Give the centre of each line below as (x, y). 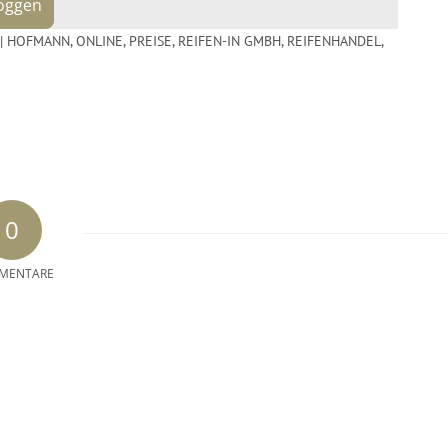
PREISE (150, 40)
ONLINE (99, 40)
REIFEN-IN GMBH (229, 40)
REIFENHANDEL (334, 40)
